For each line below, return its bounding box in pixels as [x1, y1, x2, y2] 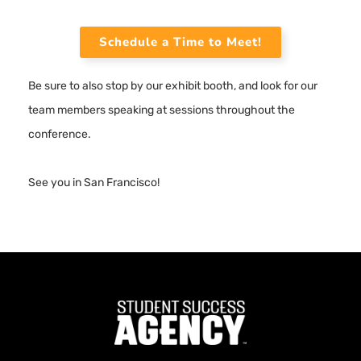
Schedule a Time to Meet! [99, 33, 262, 50]
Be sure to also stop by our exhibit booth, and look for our [28, 78, 317, 93]
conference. [28, 127, 91, 141]
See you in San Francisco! [28, 175, 160, 189]
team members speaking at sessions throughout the [28, 102, 295, 117]
